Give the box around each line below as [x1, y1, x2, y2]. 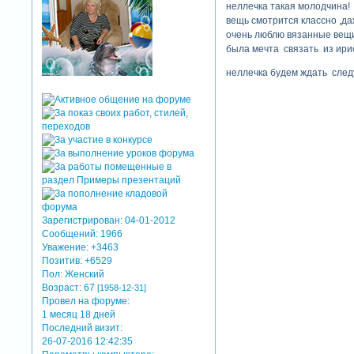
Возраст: [42, 281, 82, 293]
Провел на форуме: [42, 295, 130, 307]
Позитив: [42, 254, 83, 266]
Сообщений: [42, 228, 99, 239]
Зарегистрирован [42, 214, 121, 226]
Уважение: [42, 241, 89, 253]
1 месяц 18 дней [42, 308, 116, 320]
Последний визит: [42, 322, 123, 333]
